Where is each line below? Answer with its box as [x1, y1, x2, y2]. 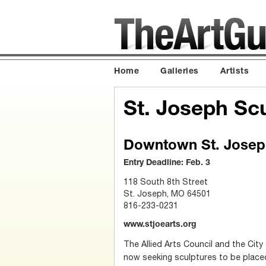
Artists [220, 68, 249, 76]
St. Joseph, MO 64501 [123, 188, 211, 198]
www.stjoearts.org [123, 220, 197, 229]
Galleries [160, 68, 199, 76]
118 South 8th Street [123, 176, 208, 186]
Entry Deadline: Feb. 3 [123, 159, 210, 167]
